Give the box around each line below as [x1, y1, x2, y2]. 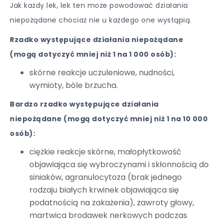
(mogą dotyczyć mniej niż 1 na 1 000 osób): [10, 49, 176, 59]
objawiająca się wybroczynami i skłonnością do [29, 159, 209, 170]
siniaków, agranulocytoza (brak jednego [29, 172, 182, 183]
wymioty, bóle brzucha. [29, 80, 118, 91]
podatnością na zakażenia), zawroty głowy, [29, 197, 194, 208]
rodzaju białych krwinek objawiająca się [29, 184, 179, 196]
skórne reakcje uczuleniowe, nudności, [29, 67, 175, 78]
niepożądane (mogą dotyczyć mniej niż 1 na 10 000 [10, 114, 208, 124]
